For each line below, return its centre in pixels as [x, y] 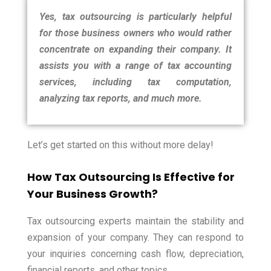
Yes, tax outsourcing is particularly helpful [135, 17]
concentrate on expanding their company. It [135, 50]
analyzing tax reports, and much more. [121, 99]
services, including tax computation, [135, 82]
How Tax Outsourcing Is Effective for [131, 177]
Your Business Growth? [93, 194]
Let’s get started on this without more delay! [120, 145]
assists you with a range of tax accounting [135, 66]
